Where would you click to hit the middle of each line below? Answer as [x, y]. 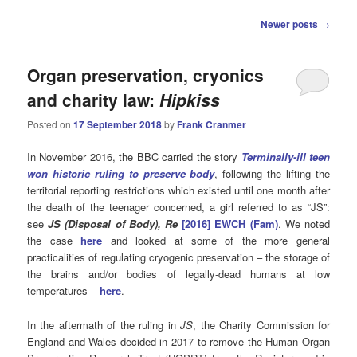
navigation [51, 38]
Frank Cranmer [212, 125]
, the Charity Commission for [261, 324]
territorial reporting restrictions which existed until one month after [178, 190]
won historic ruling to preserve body [121, 174]
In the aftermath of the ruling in [104, 324]
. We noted [304, 224]
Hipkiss [190, 100]
